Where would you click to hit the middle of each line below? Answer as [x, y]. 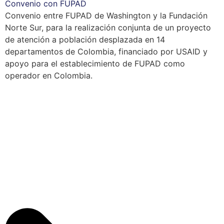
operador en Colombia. [49, 76]
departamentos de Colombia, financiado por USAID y [106, 52]
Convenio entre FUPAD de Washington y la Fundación [106, 16]
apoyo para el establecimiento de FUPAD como [95, 64]
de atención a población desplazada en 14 [85, 40]
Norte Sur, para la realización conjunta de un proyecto [108, 28]
